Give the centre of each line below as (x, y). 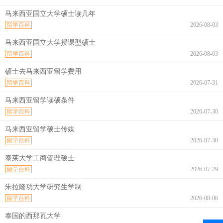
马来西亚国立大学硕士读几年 (50, 13)
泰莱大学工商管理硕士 (40, 158)
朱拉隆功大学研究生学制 (43, 187)
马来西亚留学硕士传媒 (40, 129)
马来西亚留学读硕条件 (40, 100)
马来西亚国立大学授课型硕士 (50, 42)
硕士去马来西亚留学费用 (43, 71)
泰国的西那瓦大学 (33, 216)
